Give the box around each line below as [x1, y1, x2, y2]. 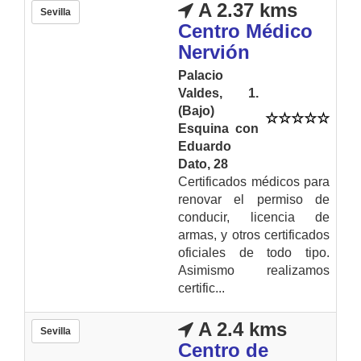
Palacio [178, 68, 223, 82]
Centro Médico [178, 19, 313, 42]
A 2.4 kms [193, 317, 287, 340]
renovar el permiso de [178, 192, 330, 206]
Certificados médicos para [178, 174, 330, 189]
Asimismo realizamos [178, 263, 330, 277]
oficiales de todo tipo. [178, 245, 330, 259]
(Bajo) [178, 103, 214, 118]
